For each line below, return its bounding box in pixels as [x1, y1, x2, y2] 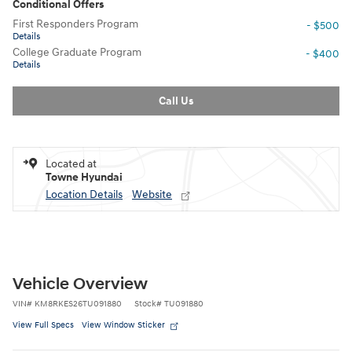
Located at [46, 156, 97, 170]
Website [132, 187, 172, 201]
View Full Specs [13, 319, 74, 330]
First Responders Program [13, 17, 138, 31]
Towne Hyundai [46, 170, 123, 184]
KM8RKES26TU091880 [35, 298, 122, 309]
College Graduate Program [13, 46, 141, 59]
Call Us [159, 93, 193, 108]
